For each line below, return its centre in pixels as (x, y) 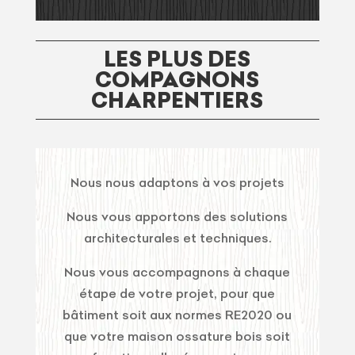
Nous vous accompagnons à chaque (177, 272)
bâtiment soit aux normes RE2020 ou (177, 315)
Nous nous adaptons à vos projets (177, 183)
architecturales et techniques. (177, 238)
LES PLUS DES (177, 59)
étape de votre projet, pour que (177, 294)
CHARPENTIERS (177, 101)
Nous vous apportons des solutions (177, 217)
